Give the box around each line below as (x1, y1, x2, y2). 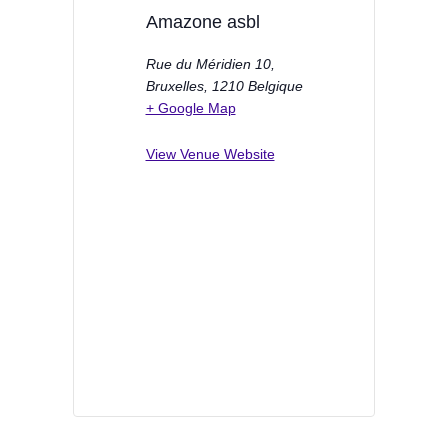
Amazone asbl (145, 12, 260, 32)
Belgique (247, 78, 303, 94)
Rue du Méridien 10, (145, 56, 275, 72)
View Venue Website (145, 146, 275, 162)
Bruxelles (145, 78, 204, 94)
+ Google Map (145, 100, 236, 116)
